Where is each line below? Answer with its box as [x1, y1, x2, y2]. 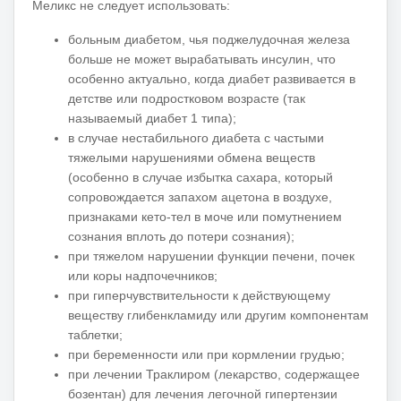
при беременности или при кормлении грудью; [68, 346, 345, 362]
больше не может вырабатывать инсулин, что [68, 51, 336, 66]
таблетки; [68, 327, 123, 342]
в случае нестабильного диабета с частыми [68, 130, 324, 145]
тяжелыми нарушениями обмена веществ [68, 149, 315, 165]
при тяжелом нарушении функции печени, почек [68, 248, 354, 263]
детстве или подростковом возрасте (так [68, 90, 305, 106]
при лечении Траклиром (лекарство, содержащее [68, 366, 360, 381]
